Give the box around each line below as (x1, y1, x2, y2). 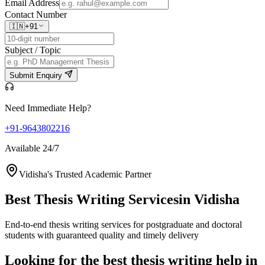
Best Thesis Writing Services (5, 191, 179, 207)
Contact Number (5, 9, 67, 20)
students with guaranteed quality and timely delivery (5, 230, 199, 240)
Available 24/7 (5, 143, 59, 154)
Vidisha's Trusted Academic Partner (19, 169, 151, 180)
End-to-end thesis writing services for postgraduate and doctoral (5, 219, 242, 230)
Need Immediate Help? (5, 103, 91, 114)
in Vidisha (179, 191, 240, 207)
